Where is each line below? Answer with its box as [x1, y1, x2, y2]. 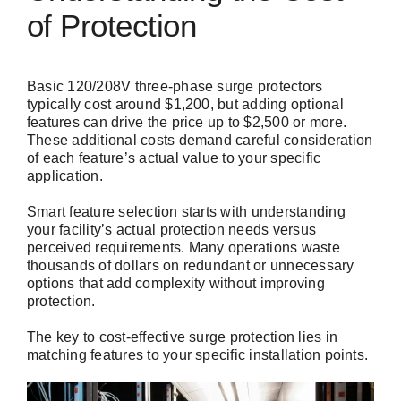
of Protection [27, 7, 197, 43]
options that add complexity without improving [27, 276, 325, 292]
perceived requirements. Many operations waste [27, 240, 340, 256]
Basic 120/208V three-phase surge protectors [27, 79, 323, 95]
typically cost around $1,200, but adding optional [27, 97, 344, 113]
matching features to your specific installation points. [27, 347, 369, 363]
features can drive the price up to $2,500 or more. [27, 115, 346, 131]
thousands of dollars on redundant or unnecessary [27, 258, 354, 274]
